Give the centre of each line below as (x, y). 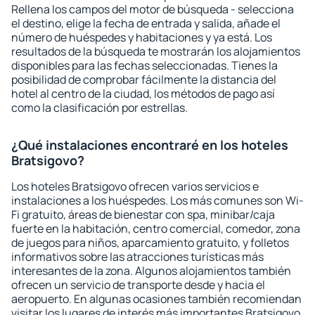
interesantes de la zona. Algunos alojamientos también (151, 271)
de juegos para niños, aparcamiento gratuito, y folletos (150, 243)
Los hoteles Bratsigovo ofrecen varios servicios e (135, 186)
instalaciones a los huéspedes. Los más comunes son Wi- (157, 200)
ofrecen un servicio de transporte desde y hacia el (138, 285)
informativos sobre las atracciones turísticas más (137, 257)
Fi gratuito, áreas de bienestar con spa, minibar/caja (143, 214)
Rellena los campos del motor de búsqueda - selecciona (153, 9)
